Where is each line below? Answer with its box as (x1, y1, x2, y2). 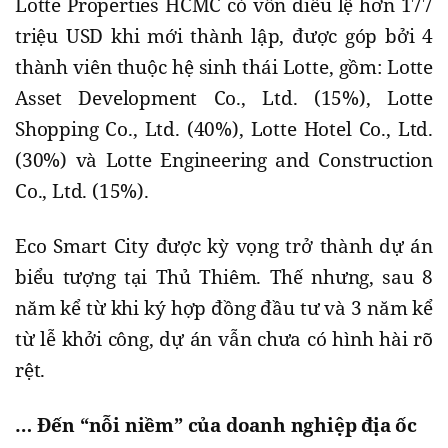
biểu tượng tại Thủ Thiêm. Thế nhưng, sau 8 (15, 264, 433, 291)
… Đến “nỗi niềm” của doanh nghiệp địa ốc (15, 412, 417, 439)
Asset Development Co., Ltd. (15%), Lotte (15, 85, 433, 112)
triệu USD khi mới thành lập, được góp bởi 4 (15, 23, 433, 50)
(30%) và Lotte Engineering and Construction (15, 147, 433, 174)
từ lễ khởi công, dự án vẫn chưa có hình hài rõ (15, 326, 433, 353)
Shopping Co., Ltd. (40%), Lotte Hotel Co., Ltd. (15, 116, 433, 143)
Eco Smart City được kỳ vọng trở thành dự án (15, 233, 433, 260)
